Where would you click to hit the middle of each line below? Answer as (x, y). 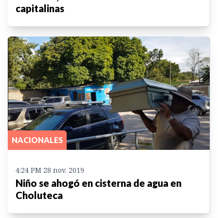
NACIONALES (37, 140)
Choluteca (39, 195)
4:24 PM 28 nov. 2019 (50, 170)
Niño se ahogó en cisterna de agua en (99, 183)
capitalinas (40, 8)
